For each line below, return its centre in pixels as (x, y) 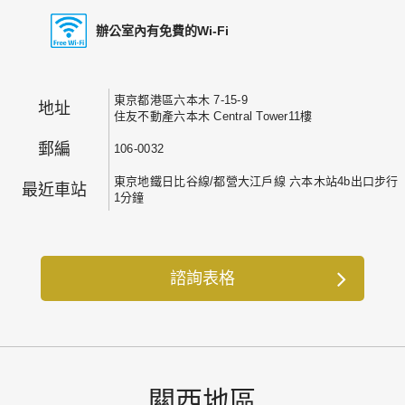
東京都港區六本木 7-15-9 (180, 99)
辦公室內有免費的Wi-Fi (162, 31)
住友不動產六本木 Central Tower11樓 (213, 116)
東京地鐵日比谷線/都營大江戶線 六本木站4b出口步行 (256, 181)
